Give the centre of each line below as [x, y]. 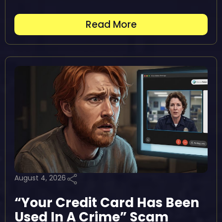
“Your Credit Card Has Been [107, 203]
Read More [111, 25]
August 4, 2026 [40, 178]
